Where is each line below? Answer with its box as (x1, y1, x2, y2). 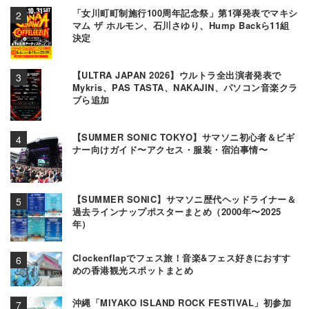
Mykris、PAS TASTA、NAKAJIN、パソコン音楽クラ (72, 80, 298, 94)
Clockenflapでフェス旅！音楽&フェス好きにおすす (72, 250, 291, 264)
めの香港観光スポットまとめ (72, 263, 194, 277)
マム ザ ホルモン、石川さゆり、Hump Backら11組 (72, 18, 290, 32)
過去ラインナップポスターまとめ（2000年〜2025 (72, 204, 281, 218)
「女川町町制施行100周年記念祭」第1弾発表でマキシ (72, 6, 298, 19)
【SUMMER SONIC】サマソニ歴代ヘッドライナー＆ (72, 192, 297, 206)
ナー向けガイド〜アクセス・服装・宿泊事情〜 (72, 142, 268, 156)
